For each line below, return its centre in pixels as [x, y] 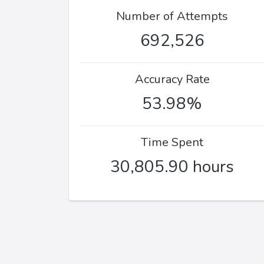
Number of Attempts [172, 16]
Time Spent [172, 142]
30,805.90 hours [172, 167]
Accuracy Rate [172, 79]
